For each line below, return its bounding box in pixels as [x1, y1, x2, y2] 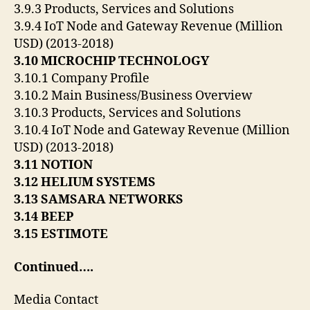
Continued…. [14, 259, 93, 275]
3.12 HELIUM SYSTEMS [14, 174, 158, 191]
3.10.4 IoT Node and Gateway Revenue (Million [14, 122, 290, 139]
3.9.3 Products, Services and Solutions [14, 1, 237, 18]
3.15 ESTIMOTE [14, 226, 108, 243]
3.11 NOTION [14, 157, 95, 174]
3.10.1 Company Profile [14, 71, 152, 87]
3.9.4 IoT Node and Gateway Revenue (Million [14, 19, 283, 35]
